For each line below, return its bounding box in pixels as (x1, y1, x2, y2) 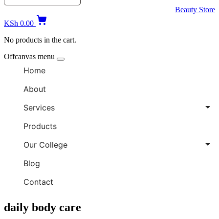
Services (23, 102, 55, 112)
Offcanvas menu (4, 52, 57, 61)
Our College (23, 139, 67, 150)
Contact (23, 176, 53, 187)
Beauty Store (175, 5, 215, 14)
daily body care (4, 200, 81, 214)
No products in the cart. (4, 35, 76, 44)
